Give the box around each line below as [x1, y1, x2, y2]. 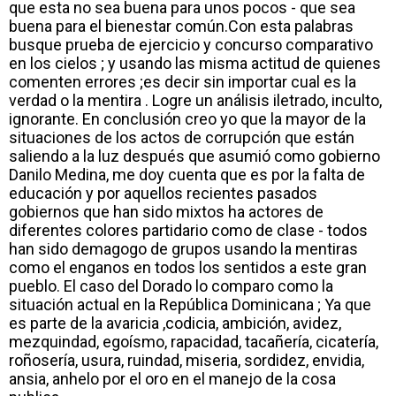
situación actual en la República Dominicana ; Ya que [9, 294, 371, 314]
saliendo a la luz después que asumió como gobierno [9, 146, 380, 165]
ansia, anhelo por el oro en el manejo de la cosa [9, 369, 336, 388]
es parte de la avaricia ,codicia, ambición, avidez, [9, 313, 341, 332]
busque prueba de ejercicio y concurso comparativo [9, 34, 373, 54]
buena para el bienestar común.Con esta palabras [9, 16, 354, 35]
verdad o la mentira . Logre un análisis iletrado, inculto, [9, 90, 382, 110]
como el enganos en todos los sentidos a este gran [9, 257, 367, 277]
